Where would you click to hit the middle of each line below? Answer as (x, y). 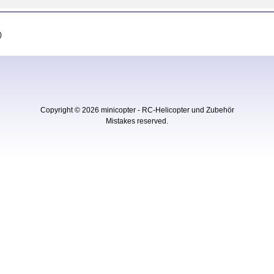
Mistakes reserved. (137, 121)
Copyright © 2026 (70, 110)
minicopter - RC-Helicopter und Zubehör (167, 110)
